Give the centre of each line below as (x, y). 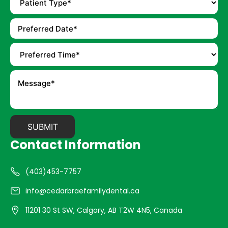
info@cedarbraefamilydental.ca (82, 191)
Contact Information (76, 145)
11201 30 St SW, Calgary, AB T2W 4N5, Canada (104, 210)
